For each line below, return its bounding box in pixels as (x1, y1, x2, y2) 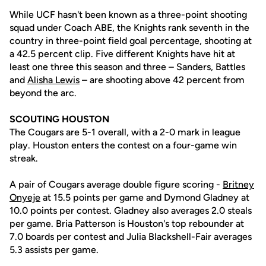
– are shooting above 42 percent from (80, 74, 245, 85)
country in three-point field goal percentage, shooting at (9, 35, 252, 46)
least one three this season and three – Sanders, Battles (9, 61, 245, 72)
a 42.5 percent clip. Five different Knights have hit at (9, 48, 235, 59)
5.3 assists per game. (9, 244, 99, 255)
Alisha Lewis (27, 74, 80, 85)
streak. (9, 153, 38, 164)
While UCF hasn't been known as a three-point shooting (9, 9, 247, 20)
